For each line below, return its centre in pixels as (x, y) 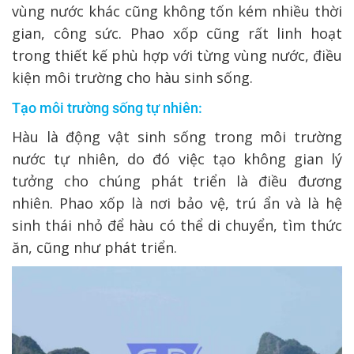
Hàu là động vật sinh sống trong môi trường (177, 136)
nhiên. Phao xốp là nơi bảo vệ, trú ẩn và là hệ (177, 203)
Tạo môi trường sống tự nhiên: (107, 107)
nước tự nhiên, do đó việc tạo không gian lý (177, 158)
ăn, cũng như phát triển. (94, 247)
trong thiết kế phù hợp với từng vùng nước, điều (177, 55)
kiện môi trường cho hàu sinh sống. (132, 77)
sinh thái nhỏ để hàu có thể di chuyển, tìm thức (177, 225)
